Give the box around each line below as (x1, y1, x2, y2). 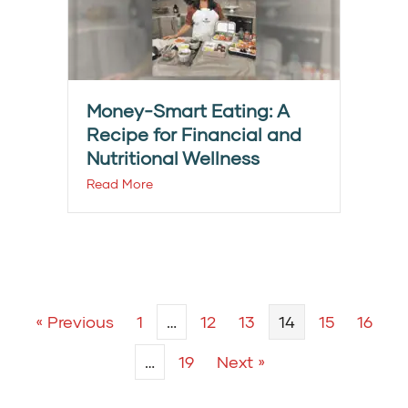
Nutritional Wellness (87, 147, 260, 169)
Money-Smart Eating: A (87, 99, 290, 122)
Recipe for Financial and (87, 123, 301, 146)
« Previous (36, 311, 114, 332)
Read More (87, 176, 153, 192)
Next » (216, 352, 265, 372)
